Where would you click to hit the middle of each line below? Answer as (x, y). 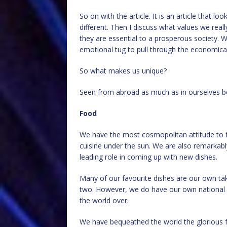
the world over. (104, 200)
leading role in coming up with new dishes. (148, 157)
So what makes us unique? (123, 71)
